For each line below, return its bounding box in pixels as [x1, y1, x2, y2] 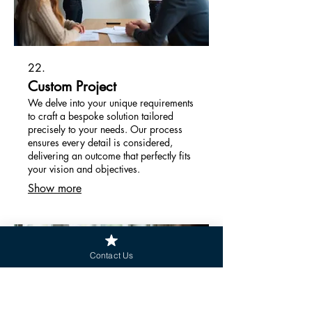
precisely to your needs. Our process [28, 122, 182, 136]
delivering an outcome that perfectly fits [28, 148, 191, 162]
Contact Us [89, 249, 134, 260]
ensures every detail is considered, [28, 135, 173, 149]
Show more [28, 180, 81, 196]
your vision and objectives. [28, 162, 140, 175]
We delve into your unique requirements [28, 95, 194, 109]
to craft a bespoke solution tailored [28, 109, 173, 123]
